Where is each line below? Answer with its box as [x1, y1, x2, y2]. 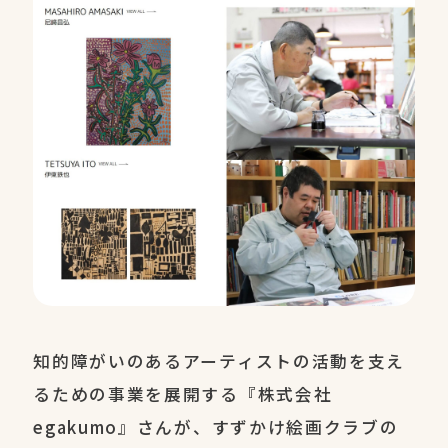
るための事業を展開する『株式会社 [33, 381, 333, 406]
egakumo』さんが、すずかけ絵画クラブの [33, 414, 399, 439]
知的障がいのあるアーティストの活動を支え [33, 348, 405, 373]
